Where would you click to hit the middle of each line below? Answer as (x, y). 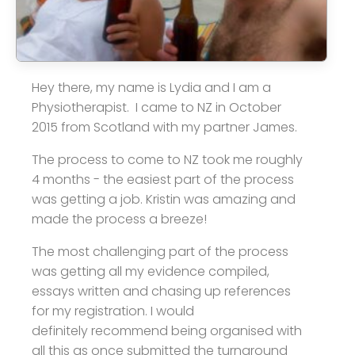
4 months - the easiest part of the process (163, 180)
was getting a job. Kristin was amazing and (164, 200)
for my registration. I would (113, 311)
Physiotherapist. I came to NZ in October (157, 108)
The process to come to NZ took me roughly (167, 160)
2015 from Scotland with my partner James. (164, 128)
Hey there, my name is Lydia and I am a (151, 88)
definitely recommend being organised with (167, 331)
